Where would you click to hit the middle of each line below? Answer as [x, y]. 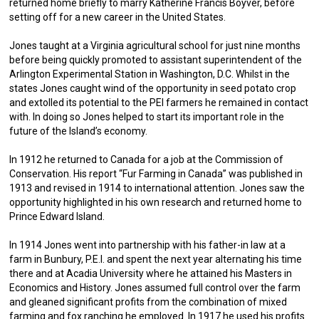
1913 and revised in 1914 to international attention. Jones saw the [157, 188]
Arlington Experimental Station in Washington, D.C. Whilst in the [150, 74]
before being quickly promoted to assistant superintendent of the [156, 60]
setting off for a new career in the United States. [118, 17]
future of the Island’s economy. [79, 131]
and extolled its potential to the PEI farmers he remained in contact [159, 103]
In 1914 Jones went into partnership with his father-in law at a [148, 245]
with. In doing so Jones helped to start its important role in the [147, 117]
